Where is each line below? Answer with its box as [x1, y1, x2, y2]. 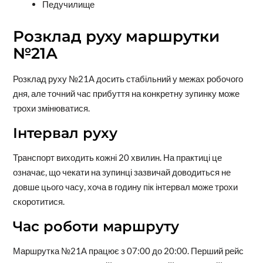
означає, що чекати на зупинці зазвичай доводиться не [12, 166, 231, 177]
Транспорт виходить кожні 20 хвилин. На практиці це [12, 151, 222, 163]
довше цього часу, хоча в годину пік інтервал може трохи [12, 181, 238, 192]
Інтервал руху [12, 124, 117, 141]
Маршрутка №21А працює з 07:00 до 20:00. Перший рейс [12, 245, 244, 256]
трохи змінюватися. [12, 102, 90, 113]
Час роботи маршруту [12, 217, 179, 235]
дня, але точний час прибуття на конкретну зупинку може [12, 87, 240, 99]
